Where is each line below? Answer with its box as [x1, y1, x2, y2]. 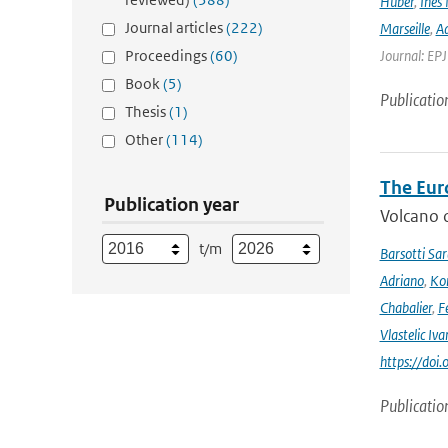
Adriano [379, 271, 424, 290]
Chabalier [379, 298, 432, 317]
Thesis [125, 102, 169, 121]
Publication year [104, 193, 239, 216]
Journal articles [125, 18, 226, 37]
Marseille [379, 19, 430, 38]
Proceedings [125, 46, 210, 65]
